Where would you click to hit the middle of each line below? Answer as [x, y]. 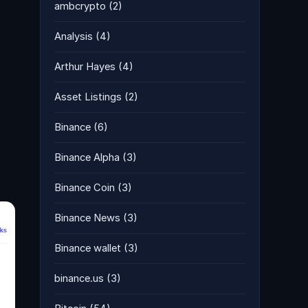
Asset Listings [88, 97]
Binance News [87, 218]
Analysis [74, 36]
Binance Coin [85, 188]
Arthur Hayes [85, 67]
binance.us [79, 278]
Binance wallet [88, 248]
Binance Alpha [87, 157]
